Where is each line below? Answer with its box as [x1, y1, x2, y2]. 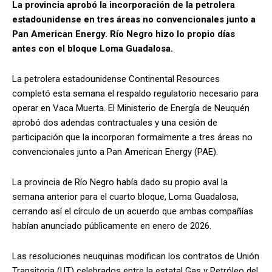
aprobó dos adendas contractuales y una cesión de [12, 117, 217, 128]
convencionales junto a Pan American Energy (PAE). [12, 146, 218, 157]
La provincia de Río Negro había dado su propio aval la [12, 176, 228, 188]
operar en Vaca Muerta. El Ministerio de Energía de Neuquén [12, 102, 250, 114]
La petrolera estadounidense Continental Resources [12, 73, 220, 84]
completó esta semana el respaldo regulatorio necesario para [12, 87, 259, 99]
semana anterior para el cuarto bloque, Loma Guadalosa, [12, 191, 239, 202]
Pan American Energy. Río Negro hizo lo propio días [12, 28, 235, 39]
